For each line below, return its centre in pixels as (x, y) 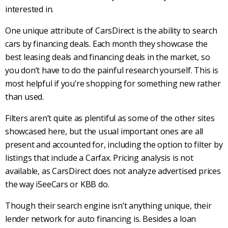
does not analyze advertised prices (156, 171)
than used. (24, 96)
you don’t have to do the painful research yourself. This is (112, 70)
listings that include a (46, 158)
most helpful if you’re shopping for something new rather (113, 83)
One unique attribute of (50, 30)
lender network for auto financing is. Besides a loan (101, 219)
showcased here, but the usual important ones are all (104, 131)
